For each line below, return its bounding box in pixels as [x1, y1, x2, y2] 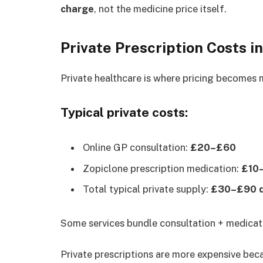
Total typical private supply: [83, 183, 211, 195]
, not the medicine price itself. [94, 3, 227, 15]
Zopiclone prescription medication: [83, 162, 241, 174]
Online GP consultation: [83, 141, 190, 154]
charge [60, 3, 94, 15]
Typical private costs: [60, 104, 188, 120]
